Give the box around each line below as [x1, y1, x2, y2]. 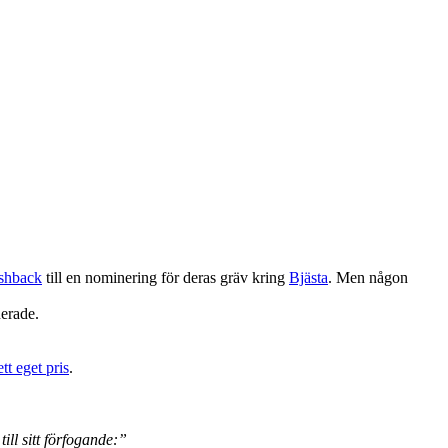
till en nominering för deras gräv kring [42, 268, 289, 286]
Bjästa [289, 268, 328, 286]
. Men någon [328, 268, 408, 286]
